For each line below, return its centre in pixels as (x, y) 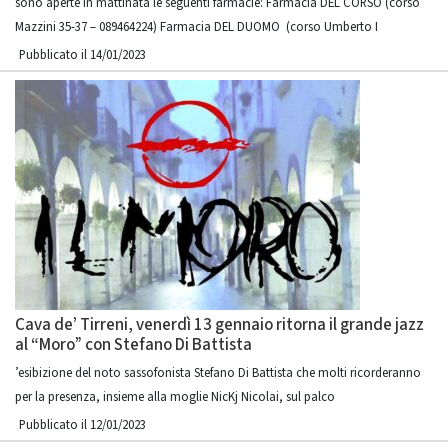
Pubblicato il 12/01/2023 (82, 425)
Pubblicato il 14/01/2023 (82, 55)
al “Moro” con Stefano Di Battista (133, 345)
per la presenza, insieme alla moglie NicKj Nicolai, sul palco (175, 397)
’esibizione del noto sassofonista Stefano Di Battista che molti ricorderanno (218, 373)
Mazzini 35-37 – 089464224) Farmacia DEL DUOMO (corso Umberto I (196, 27)
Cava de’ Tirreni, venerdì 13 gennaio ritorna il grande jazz (219, 325)
